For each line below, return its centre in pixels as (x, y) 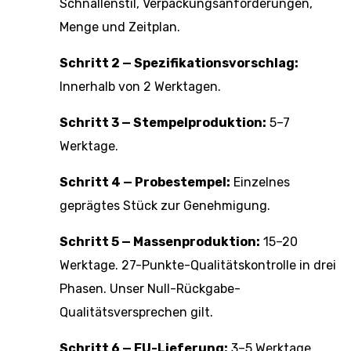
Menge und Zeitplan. (120, 27)
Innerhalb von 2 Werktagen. (140, 87)
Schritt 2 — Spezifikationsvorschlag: (179, 63)
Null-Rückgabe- (194, 289)
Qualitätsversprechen (123, 312)
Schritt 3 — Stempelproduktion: (163, 123)
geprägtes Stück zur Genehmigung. (165, 206)
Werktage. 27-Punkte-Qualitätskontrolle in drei (198, 265)
